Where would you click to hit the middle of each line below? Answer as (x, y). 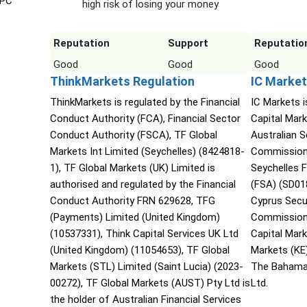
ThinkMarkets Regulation (122, 82)
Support (188, 44)
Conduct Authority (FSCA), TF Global (133, 135)
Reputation (81, 44)
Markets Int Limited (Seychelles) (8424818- (147, 152)
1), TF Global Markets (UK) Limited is (132, 168)
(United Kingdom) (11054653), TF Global (139, 250)
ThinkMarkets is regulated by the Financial (145, 102)
